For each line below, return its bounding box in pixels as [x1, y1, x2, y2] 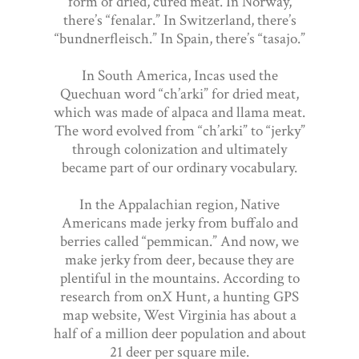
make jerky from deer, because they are [65, 249, 294, 270]
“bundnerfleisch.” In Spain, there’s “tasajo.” [54, 28, 305, 49]
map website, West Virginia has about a [63, 305, 296, 325]
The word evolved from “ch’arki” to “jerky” [54, 120, 305, 141]
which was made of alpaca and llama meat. [54, 102, 305, 123]
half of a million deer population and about [53, 323, 306, 344]
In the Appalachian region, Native [79, 194, 280, 215]
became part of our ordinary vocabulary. [62, 157, 297, 178]
